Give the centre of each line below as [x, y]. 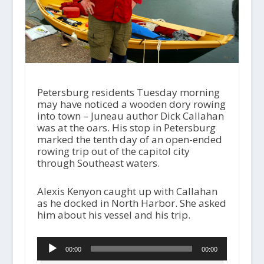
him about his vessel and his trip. [113, 214]
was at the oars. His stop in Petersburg [126, 128]
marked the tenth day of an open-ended [129, 140]
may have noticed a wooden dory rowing [131, 104]
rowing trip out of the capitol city [113, 151]
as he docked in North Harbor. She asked [131, 203]
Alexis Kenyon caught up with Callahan [127, 191]
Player [51, 253]
